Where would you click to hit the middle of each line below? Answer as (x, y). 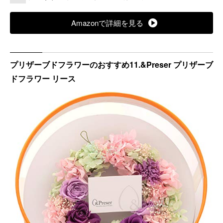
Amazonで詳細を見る (107, 22)
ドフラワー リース (43, 78)
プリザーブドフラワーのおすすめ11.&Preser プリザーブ (111, 64)
